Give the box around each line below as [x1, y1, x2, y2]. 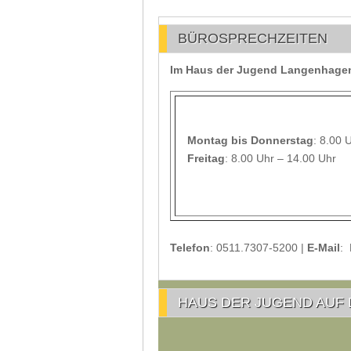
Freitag [187, 152, 225, 165]
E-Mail [307, 241, 340, 254]
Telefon [170, 241, 210, 254]
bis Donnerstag [228, 134, 313, 147]
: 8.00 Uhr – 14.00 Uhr [225, 152, 336, 165]
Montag [187, 134, 228, 147]
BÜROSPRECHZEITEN [178, 31, 327, 46]
